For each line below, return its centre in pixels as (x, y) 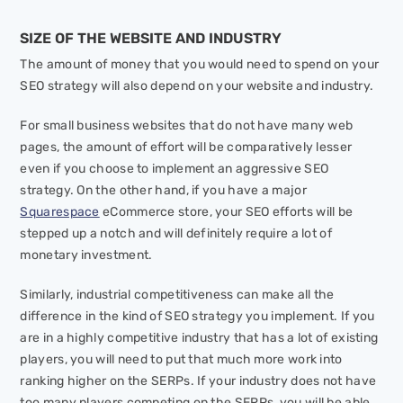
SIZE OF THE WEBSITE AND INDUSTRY (151, 39)
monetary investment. (86, 255)
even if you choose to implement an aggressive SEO (175, 169)
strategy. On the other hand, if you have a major (163, 191)
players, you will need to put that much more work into (181, 360)
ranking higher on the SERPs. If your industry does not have (198, 381)
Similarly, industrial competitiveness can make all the (177, 295)
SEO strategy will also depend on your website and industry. (198, 86)
